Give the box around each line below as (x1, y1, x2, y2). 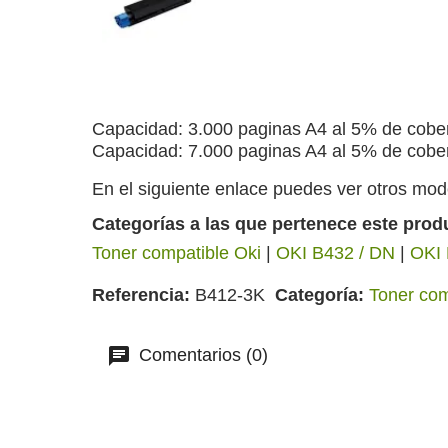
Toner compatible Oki (92, 243, 261, 263)
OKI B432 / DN (276, 243, 395, 263)
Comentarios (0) (134, 345, 268, 365)
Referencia (92, 285, 184, 305)
